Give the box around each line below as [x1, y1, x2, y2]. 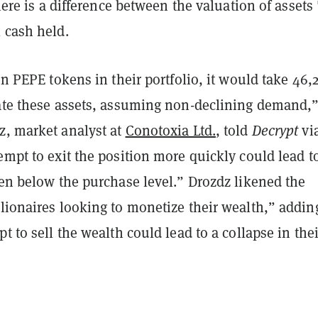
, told [215, 121, 252, 140]
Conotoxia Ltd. [125, 121, 216, 140]
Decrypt [251, 121, 302, 140]
